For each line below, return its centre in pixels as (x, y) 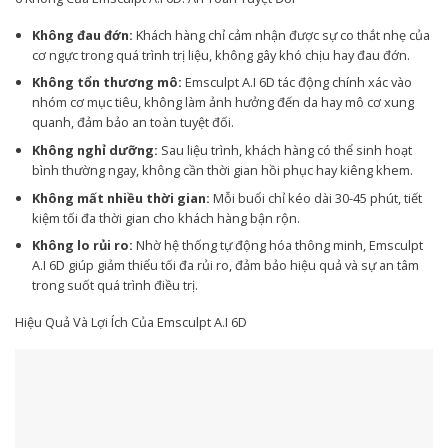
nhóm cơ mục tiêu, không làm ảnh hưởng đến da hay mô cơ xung (222, 102)
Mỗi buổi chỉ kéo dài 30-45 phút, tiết (315, 197)
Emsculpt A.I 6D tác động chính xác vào (296, 82)
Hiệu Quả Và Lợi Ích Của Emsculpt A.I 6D (131, 322)
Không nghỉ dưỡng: (94, 150)
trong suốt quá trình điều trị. (114, 285)
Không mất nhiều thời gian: (120, 197)
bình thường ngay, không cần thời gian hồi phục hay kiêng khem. (222, 170)
